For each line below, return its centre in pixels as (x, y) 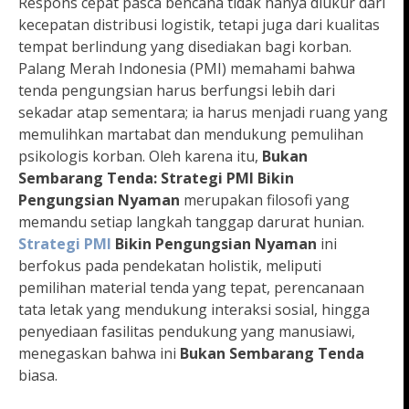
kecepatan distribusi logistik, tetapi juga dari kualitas (199, 25)
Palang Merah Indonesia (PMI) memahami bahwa (187, 69)
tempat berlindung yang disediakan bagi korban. (185, 47)
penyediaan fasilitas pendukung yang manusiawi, (187, 332)
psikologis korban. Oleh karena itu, (140, 157)
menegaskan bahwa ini (99, 354)
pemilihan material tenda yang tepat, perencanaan (191, 288)
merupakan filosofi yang (265, 200)
